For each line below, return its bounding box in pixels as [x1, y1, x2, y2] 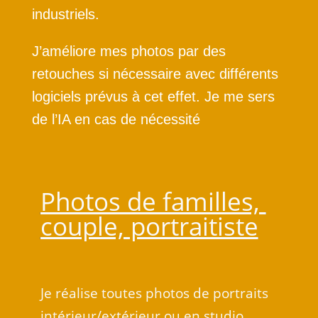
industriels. [31, 6, 99, 22]
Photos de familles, [40, 185, 266, 218]
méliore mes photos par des [49, 43, 226, 59]
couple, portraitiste [40, 209, 258, 243]
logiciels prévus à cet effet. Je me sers [31, 89, 275, 104]
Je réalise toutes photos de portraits [40, 284, 268, 302]
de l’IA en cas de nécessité [31, 111, 200, 127]
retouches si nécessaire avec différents [31, 66, 278, 82]
